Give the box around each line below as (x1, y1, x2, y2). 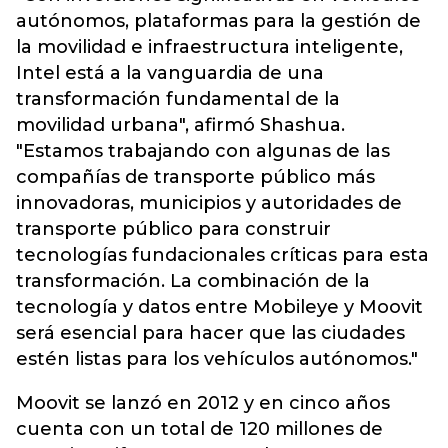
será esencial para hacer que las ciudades (16, 322, 405, 344)
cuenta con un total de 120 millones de (16, 418, 383, 440)
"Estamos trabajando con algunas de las (16, 140, 390, 162)
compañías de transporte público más (16, 166, 375, 188)
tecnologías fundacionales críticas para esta (16, 244, 429, 266)
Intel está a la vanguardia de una (16, 62, 324, 84)
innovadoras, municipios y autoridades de (16, 192, 402, 214)
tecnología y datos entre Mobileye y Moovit (16, 296, 423, 318)
